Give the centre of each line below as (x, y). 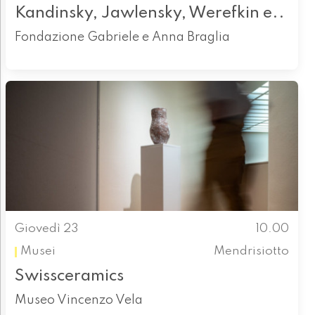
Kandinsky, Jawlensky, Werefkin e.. (149, 13)
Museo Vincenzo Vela (78, 300)
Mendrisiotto (252, 252)
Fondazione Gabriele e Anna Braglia (122, 37)
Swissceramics (69, 276)
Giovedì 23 (46, 229)
